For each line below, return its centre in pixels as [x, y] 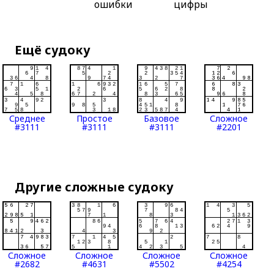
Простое [94, 119]
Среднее [27, 119]
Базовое [162, 119]
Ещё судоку [53, 50]
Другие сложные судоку [94, 187]
